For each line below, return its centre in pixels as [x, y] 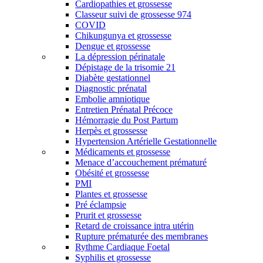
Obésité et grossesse [112, 173]
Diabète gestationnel [113, 78]
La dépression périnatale [120, 57]
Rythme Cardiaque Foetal [122, 247]
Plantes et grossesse [111, 194]
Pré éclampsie [101, 205]
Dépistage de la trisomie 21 [125, 67]
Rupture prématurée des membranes [141, 236]
